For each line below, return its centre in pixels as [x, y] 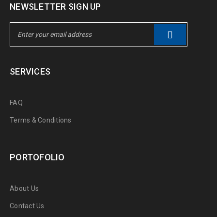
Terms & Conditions [41, 120]
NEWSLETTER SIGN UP [55, 7]
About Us [24, 188]
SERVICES [30, 71]
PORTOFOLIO [37, 157]
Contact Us [27, 206]
